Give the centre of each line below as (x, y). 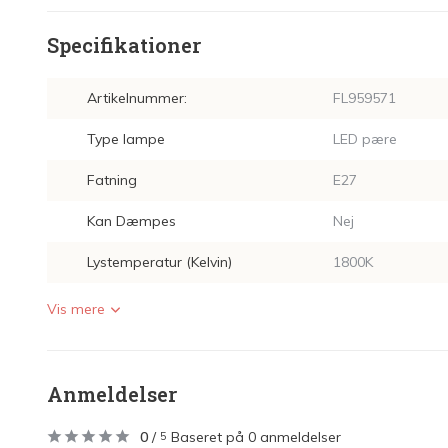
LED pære (364, 139)
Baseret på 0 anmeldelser (256, 437)
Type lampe (126, 139)
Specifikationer (124, 45)
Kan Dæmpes (131, 221)
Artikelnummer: (137, 98)
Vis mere (76, 309)
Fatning (112, 180)
